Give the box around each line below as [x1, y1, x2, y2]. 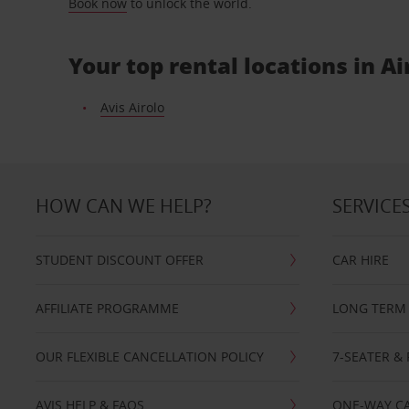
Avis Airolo [100, 99, 164, 116]
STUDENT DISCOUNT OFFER [35, 251, 204, 268]
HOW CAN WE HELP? [35, 194, 212, 218]
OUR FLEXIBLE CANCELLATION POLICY [35, 348, 264, 365]
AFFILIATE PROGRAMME [35, 299, 179, 317]
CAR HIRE [332, 251, 390, 268]
